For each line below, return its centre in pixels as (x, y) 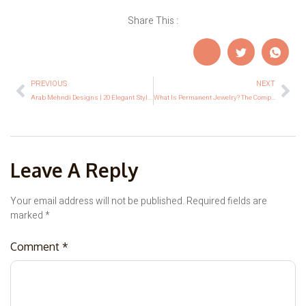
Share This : (153, 21)
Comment (36, 246)
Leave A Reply (74, 170)
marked (28, 216)
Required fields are (227, 201)
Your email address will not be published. (97, 201)
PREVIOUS (49, 84)
